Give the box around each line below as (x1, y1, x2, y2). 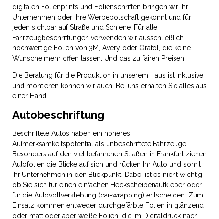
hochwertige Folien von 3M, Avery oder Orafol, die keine (12, 44, 191, 52)
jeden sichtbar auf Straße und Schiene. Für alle (12, 23, 157, 31)
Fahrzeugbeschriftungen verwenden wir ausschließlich (12, 34, 184, 42)
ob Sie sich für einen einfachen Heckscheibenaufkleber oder (12, 181, 202, 189)
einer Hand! (12, 92, 48, 100)
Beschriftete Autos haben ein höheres (12, 130, 130, 137)
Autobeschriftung (12, 109, 104, 121)
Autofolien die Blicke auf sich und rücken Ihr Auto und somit (12, 160, 201, 168)
